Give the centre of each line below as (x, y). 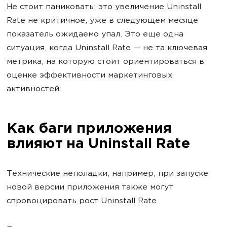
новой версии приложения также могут (90, 187)
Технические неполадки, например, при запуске (107, 174)
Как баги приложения (89, 129)
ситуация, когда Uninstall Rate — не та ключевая (107, 48)
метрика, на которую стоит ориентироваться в (105, 62)
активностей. (34, 89)
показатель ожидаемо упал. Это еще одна (95, 34)
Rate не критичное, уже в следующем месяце (102, 21)
